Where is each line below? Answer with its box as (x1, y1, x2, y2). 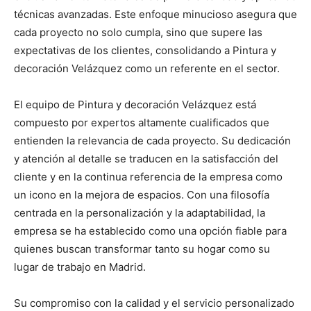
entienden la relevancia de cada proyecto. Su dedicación (14, 134, 291, 148)
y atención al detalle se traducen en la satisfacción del (14, 152, 278, 166)
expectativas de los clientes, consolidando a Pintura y (14, 44, 276, 58)
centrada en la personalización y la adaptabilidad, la (14, 206, 265, 220)
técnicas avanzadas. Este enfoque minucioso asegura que (14, 8, 297, 22)
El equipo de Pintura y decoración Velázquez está (14, 98, 256, 112)
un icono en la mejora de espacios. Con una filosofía (14, 188, 269, 202)
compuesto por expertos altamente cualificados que (14, 116, 269, 130)
